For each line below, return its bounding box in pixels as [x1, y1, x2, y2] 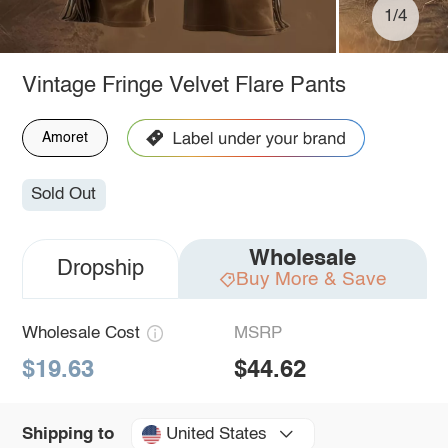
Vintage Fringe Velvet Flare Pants [21, 74, 346, 97]
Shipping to [21, 425, 114, 443]
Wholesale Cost [21, 325, 140, 343]
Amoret [41, 130, 88, 145]
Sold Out [31, 186, 97, 204]
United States [165, 425, 267, 443]
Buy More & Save [235, 270, 387, 290]
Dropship [56, 258, 144, 281]
